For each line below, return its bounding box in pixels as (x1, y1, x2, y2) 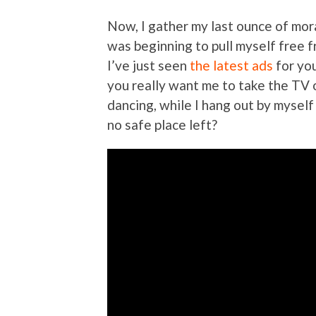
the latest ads (190, 57, 273, 74)
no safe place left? (107, 116, 217, 133)
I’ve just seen (107, 57, 190, 74)
